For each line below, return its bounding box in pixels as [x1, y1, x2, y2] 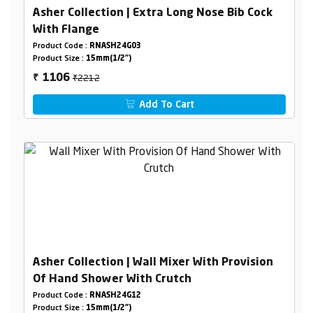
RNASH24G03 [89, 42, 141, 50]
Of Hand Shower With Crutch [32, 274, 191, 286]
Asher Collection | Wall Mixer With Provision [32, 257, 273, 269]
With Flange [32, 24, 99, 36]
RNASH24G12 [89, 292, 141, 300]
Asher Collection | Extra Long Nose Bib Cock [32, 7, 272, 19]
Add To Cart [136, 99, 195, 110]
